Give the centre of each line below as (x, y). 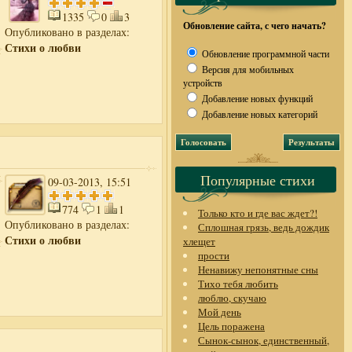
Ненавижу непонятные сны (258, 269)
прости (214, 255)
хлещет (199, 241)
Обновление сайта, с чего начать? (255, 26)
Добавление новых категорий (258, 114)
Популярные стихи (258, 180)
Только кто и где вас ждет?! (258, 213)
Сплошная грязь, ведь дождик (264, 227)
